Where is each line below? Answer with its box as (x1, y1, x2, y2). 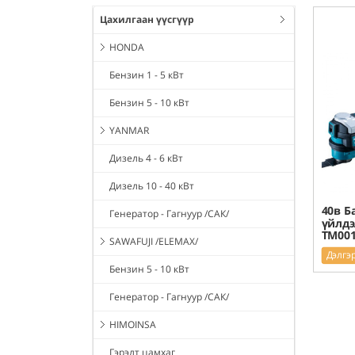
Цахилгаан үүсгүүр (100, 13, 194, 27)
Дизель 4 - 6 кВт (109, 151, 183, 166)
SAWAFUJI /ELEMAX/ (109, 235, 198, 249)
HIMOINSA (109, 318, 156, 332)
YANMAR (109, 124, 149, 138)
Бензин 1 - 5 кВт (109, 68, 184, 82)
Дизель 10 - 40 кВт (109, 179, 194, 193)
